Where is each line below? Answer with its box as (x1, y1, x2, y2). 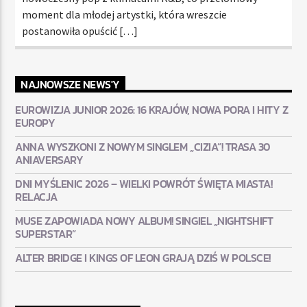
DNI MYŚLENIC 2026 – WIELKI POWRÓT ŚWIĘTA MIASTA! (15, 175, 273, 193)
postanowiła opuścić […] (22, 23, 138, 38)
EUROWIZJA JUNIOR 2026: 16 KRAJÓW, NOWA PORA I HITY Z (15, 101, 288, 119)
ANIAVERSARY (15, 151, 84, 169)
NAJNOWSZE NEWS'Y (21, 75, 120, 93)
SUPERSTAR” (15, 225, 76, 243)
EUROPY (15, 114, 56, 132)
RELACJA (15, 188, 58, 206)
